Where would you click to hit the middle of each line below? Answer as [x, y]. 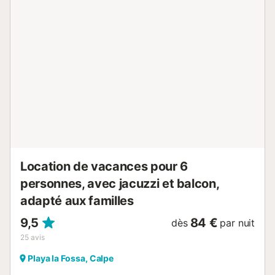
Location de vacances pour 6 [104, 167]
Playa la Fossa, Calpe [71, 258]
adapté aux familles [77, 201]
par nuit [237, 223]
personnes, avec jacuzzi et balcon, [120, 184]
